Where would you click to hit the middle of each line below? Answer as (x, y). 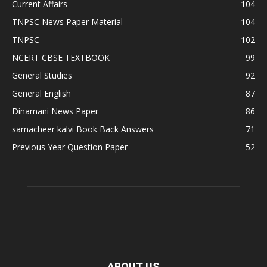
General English (41, 94)
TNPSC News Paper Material (67, 22)
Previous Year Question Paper (70, 147)
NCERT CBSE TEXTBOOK (61, 58)
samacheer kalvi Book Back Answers (83, 129)
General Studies (42, 76)
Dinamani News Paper (55, 111)
